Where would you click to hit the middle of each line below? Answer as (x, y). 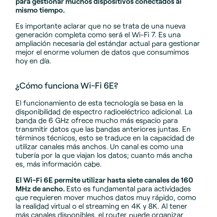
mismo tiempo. (40, 9)
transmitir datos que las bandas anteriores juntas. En (103, 129)
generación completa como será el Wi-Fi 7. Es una (98, 35)
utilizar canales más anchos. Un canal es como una (99, 147)
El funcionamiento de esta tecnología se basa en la (99, 103)
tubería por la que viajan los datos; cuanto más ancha (104, 155)
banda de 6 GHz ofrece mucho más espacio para (97, 120)
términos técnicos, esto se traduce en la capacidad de (105, 138)
